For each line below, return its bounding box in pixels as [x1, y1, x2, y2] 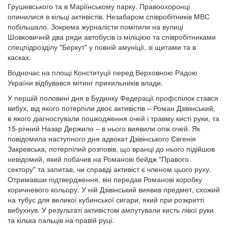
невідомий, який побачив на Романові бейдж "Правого [8, 154, 189, 164]
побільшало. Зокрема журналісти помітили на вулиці [8, 21, 183, 32]
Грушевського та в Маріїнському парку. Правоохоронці [8, 1, 190, 11]
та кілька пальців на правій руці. [8, 215, 114, 225]
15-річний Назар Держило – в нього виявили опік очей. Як [8, 123, 200, 133]
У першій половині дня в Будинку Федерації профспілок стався [8, 93, 218, 103]
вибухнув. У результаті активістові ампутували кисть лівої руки [8, 205, 214, 215]
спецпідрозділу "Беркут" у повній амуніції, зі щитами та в [8, 42, 196, 52]
